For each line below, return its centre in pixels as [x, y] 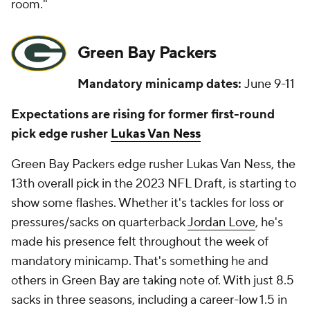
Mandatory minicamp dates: [159, 84]
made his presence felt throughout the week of [140, 242]
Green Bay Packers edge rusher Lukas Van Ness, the [153, 164]
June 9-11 [268, 84]
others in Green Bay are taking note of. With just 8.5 [153, 281]
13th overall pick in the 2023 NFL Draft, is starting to [154, 184]
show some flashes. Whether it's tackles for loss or [147, 203]
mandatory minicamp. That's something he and [140, 261]
